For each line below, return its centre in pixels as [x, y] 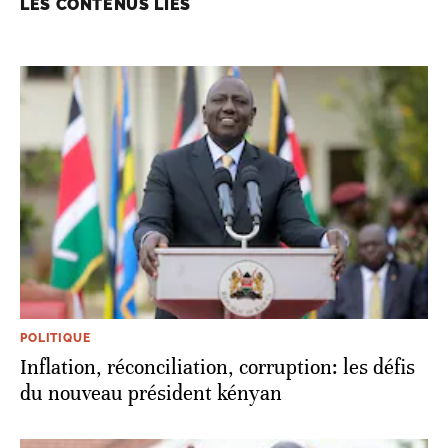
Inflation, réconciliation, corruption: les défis [217, 368]
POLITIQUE [55, 338]
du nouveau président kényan [151, 394]
